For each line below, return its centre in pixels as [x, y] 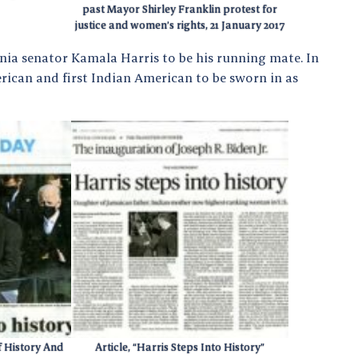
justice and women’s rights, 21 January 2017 [180, 26]
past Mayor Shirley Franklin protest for [180, 10]
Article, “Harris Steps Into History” [180, 347]
